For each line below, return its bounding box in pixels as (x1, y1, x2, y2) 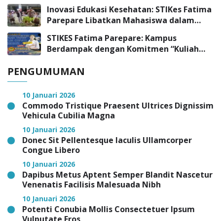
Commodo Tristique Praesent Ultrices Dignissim (22, 100, 214, 111)
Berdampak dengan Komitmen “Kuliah (47, 43, 199, 54)
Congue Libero (22, 144, 80, 155)
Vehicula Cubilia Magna (22, 110, 115, 121)
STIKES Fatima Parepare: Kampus (47, 32, 177, 43)
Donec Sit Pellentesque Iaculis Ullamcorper (22, 134, 192, 146)
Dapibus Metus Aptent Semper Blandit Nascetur (22, 169, 213, 180)
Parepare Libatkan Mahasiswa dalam (47, 14, 194, 26)
